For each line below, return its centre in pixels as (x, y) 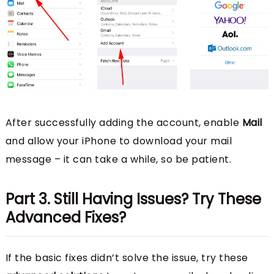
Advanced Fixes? (65, 218)
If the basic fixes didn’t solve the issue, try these (127, 258)
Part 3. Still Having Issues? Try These (133, 199)
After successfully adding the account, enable (124, 123)
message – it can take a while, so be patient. (118, 160)
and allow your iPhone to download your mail (119, 141)
